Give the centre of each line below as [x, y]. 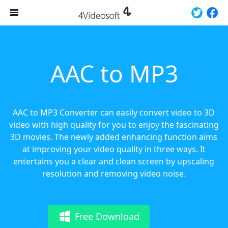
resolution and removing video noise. [114, 174]
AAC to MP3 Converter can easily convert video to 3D [114, 112]
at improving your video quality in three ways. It [114, 149]
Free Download [107, 216]
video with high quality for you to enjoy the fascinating [114, 125]
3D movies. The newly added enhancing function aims [114, 137]
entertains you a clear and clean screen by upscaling [114, 161]
